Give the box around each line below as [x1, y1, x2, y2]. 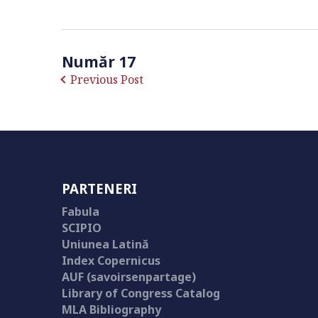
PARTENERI [62, 180, 137, 197]
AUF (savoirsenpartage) [62, 269, 196, 285]
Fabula [62, 204, 99, 219]
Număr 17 [62, 52, 136, 72]
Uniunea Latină [62, 236, 149, 252]
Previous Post [70, 72, 143, 87]
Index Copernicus [62, 253, 160, 268]
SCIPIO [62, 220, 102, 236]
